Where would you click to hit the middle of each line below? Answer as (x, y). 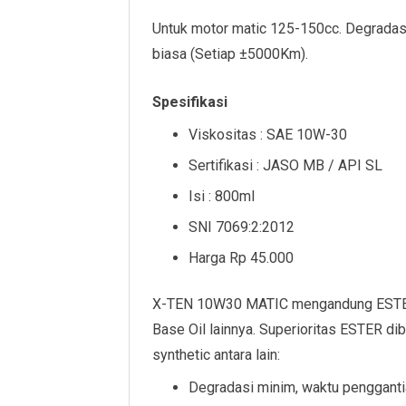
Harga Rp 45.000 (241, 257)
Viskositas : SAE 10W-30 (268, 134)
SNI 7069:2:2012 (242, 227)
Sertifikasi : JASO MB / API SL (285, 165)
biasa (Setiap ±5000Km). (230, 53)
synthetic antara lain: (216, 354)
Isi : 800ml (222, 196)
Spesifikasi (190, 101)
